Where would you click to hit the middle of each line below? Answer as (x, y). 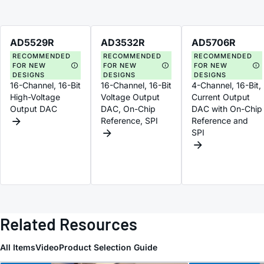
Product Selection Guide (108, 247)
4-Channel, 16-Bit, (226, 85)
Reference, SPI (129, 120)
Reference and (220, 120)
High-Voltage (35, 97)
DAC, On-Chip (128, 108)
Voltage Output (130, 97)
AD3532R (123, 42)
